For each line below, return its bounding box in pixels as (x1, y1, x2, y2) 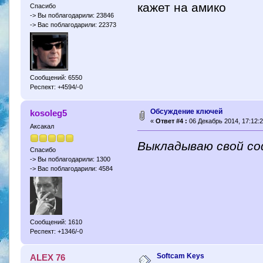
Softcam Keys (156, 251, 204, 260)
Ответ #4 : (155, 117, 187, 125)
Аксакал (29, 123, 54, 130)
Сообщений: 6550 (29, 73, 82, 81)
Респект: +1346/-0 (29, 227, 83, 235)
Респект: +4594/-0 (29, 83, 83, 90)
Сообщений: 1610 (29, 218, 82, 225)
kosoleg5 (30, 108, 68, 119)
